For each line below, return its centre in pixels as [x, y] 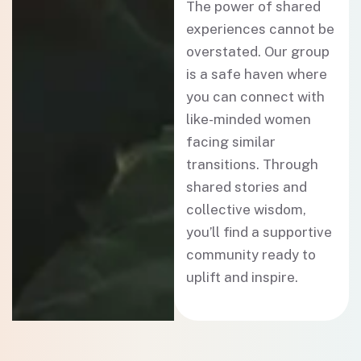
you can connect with [256, 97]
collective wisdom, [247, 210]
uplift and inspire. [243, 277]
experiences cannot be [261, 29]
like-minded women [249, 119]
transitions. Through [253, 164]
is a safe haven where [257, 74]
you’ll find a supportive [259, 232]
